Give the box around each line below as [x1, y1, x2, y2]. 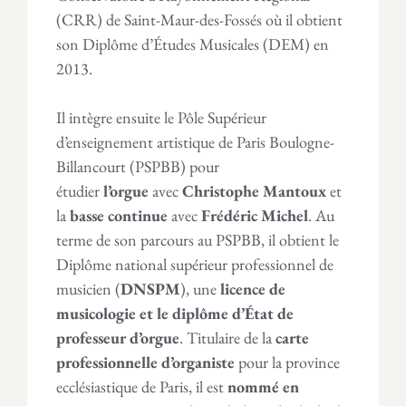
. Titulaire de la [179, 326, 275, 348]
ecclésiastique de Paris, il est [56, 375, 227, 397]
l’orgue [100, 179, 149, 201]
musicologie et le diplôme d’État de [56, 302, 294, 324]
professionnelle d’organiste [56, 351, 235, 372]
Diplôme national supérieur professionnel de [56, 253, 333, 275]
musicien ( [56, 277, 121, 299]
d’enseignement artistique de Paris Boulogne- [56, 130, 334, 152]
